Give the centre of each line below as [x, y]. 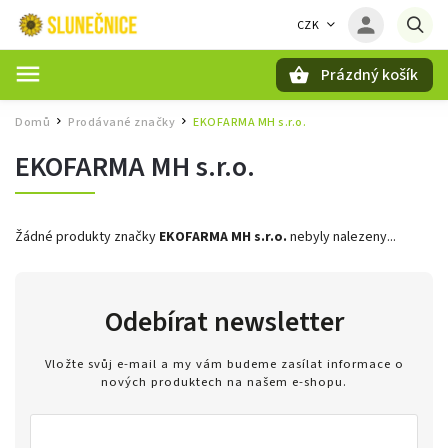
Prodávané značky [121, 122]
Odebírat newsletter [224, 322]
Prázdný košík [369, 75]
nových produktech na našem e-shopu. [224, 381]
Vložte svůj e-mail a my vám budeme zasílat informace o [224, 363]
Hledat [114, 109]
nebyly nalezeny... [341, 237]
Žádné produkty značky [87, 237]
